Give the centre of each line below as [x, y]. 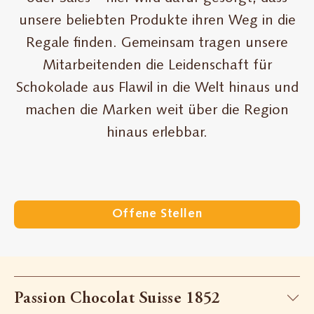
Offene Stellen [157, 214]
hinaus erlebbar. [157, 134]
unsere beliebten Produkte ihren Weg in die [157, 21]
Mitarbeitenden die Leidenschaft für [157, 66]
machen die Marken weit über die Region [157, 111]
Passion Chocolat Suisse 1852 [117, 300]
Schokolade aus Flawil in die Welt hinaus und [157, 89]
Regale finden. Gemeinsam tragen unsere [157, 44]
